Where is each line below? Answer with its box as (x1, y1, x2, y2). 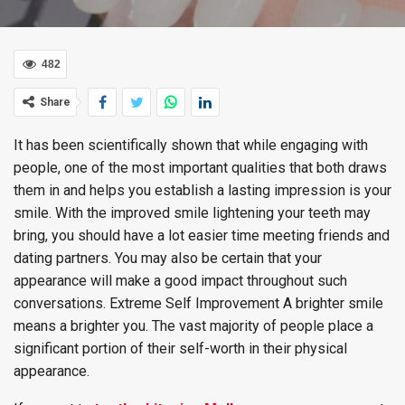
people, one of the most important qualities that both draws (14, 159, 387, 176)
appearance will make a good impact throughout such (14, 272, 347, 289)
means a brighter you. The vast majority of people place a (14, 317, 373, 334)
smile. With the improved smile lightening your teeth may (14, 204, 371, 221)
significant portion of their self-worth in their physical (14, 340, 347, 357)
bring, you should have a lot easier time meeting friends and (14, 227, 390, 244)
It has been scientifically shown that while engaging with (14, 137, 368, 154)
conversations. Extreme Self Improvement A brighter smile (14, 295, 383, 312)
